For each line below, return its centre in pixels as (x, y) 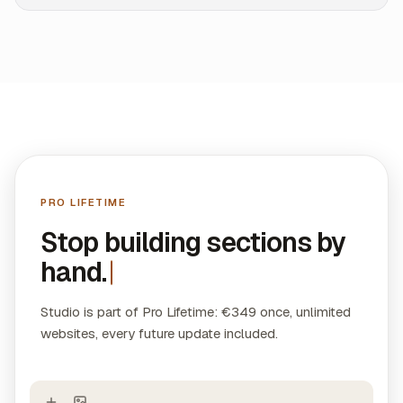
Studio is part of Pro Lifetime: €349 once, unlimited (196, 312)
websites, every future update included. (159, 333)
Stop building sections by (193, 242)
